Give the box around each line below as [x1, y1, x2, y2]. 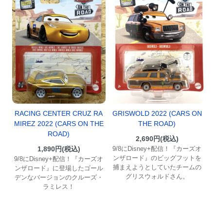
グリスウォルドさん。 [125, 172, 189, 180]
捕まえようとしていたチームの [112, 163, 201, 171]
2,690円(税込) [135, 134, 179, 143]
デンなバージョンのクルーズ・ [14, 174, 103, 182]
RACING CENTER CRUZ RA [15, 109, 103, 118]
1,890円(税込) [37, 145, 80, 153]
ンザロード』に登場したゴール [14, 164, 103, 172]
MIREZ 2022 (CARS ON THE [14, 120, 104, 128]
